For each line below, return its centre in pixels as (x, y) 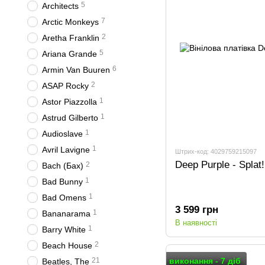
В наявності (196, 222)
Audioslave (62, 134)
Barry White (64, 230)
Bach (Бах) (63, 166)
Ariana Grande (70, 54)
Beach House (67, 245)
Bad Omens (64, 198)
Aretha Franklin (71, 38)
